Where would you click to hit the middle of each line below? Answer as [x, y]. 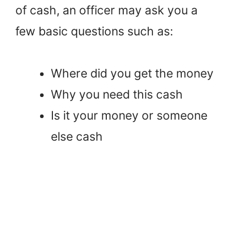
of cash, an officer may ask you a [107, 10]
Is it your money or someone [129, 116]
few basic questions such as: [94, 31]
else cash [78, 137]
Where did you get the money [132, 74]
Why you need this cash [117, 95]
